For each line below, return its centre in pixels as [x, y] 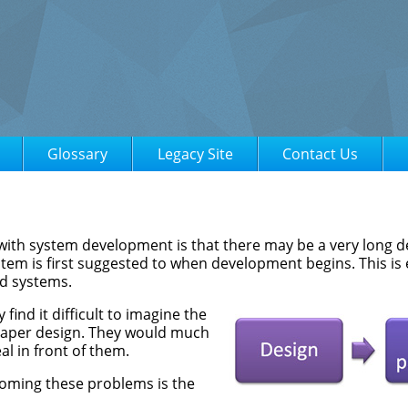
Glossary [78, 154]
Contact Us [321, 154]
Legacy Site [195, 154]
